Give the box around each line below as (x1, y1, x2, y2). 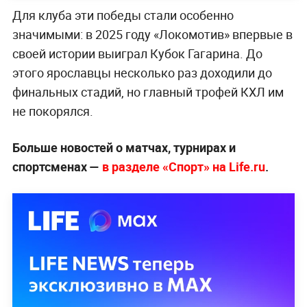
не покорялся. (12, 102, 93, 119)
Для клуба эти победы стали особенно (12, 6, 234, 23)
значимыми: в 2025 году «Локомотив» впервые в (12, 25, 293, 42)
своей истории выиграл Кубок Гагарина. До (12, 45, 262, 62)
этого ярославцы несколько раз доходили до (12, 64, 272, 81)
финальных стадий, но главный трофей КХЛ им (12, 83, 284, 100)
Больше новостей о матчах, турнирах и (12, 138, 236, 156)
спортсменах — (12, 158, 102, 175)
